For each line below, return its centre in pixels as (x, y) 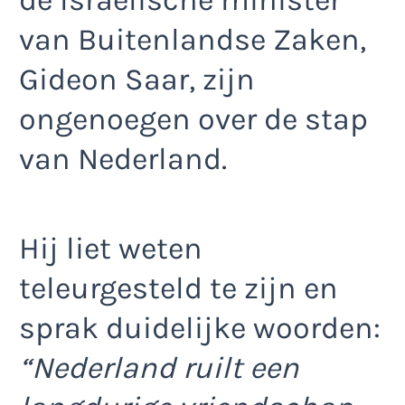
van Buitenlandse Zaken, (193, 40)
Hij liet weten (111, 248)
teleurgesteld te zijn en (179, 288)
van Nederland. (123, 160)
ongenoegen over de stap (193, 120)
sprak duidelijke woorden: (200, 328)
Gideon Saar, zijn (137, 80)
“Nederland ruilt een (159, 367)
